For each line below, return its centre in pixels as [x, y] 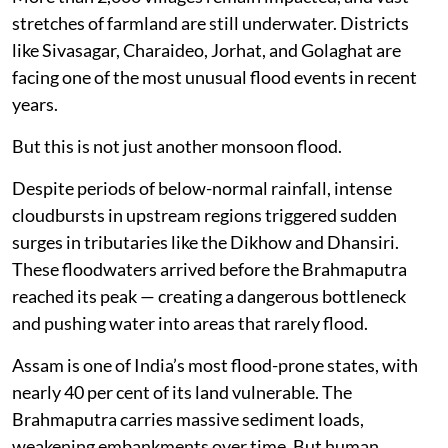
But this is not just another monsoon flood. [177, 145]
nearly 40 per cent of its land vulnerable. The [182, 391]
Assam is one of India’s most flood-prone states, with [215, 364]
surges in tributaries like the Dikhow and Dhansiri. [205, 241]
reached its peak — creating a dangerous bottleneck [209, 295]
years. [35, 103]
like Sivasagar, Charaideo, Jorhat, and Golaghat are [206, 49]
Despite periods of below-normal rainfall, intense [202, 187]
